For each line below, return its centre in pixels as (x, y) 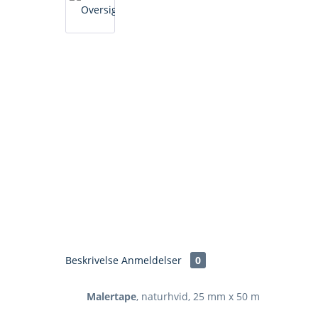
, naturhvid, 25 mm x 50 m (198, 296)
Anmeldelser (153, 260)
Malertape (111, 296)
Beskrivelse (92, 260)
